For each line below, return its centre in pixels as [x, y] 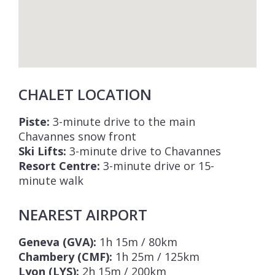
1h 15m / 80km [137, 242]
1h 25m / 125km [156, 257]
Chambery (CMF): [65, 257]
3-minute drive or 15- [157, 166]
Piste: [34, 122]
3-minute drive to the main [122, 122]
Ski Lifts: [42, 151]
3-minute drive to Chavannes [144, 151]
